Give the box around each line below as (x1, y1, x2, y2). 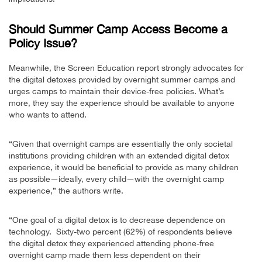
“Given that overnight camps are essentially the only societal (9, 139, 233, 149)
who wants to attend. (9, 109, 87, 119)
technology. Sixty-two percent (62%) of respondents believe (9, 226, 232, 236)
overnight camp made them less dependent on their (9, 250, 201, 260)
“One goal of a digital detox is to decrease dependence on (9, 215, 225, 225)
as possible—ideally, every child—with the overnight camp (9, 174, 224, 184)
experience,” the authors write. (9, 185, 123, 195)
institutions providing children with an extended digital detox (9, 150, 229, 160)
